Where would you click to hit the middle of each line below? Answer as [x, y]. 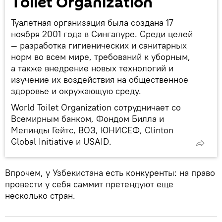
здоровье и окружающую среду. [76, 91]
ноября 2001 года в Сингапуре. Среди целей [102, 34]
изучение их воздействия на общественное [100, 80]
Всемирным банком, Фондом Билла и [87, 119]
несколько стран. [40, 195]
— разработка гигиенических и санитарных [99, 45]
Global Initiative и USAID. [61, 141]
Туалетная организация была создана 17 [92, 23]
